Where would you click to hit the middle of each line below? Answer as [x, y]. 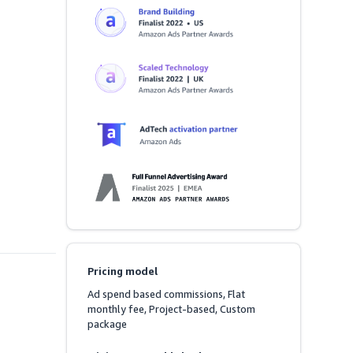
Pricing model [123, 271]
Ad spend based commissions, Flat [167, 294]
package [108, 324]
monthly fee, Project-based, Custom [172, 309]
